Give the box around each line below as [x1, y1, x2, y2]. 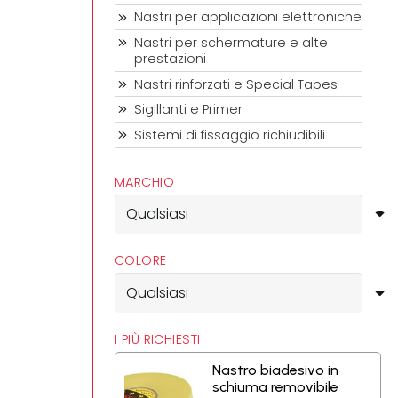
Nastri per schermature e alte [134, 33, 329, 52]
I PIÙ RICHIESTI [115, 330, 201, 349]
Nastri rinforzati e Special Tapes [134, 75, 338, 93]
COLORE [115, 251, 167, 270]
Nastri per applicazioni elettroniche [134, 8, 362, 27]
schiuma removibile [212, 378, 339, 396]
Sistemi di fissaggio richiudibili [134, 125, 326, 144]
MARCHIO [115, 172, 175, 191]
